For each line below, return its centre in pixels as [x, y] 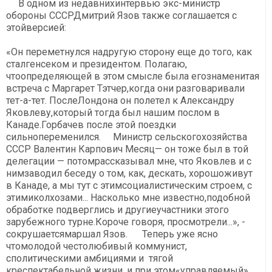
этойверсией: [36, 28]
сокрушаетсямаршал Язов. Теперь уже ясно [112, 234]
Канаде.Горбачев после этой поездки [91, 125]
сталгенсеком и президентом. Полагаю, [97, 64]
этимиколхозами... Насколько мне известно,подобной [128, 198]
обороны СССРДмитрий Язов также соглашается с [121, 15]
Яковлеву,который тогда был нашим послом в [113, 113]
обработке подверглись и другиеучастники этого [117, 210]
